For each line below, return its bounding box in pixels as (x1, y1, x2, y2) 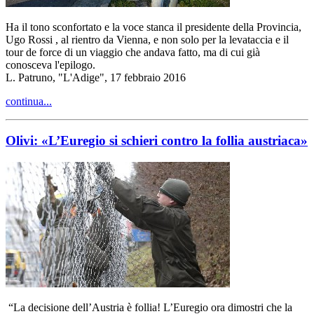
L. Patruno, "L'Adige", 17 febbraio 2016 (6, 71, 186, 83)
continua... (6, 95, 52, 107)
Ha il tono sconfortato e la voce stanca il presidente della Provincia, (6, 20, 301, 33)
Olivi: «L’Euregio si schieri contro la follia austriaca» (6, 133, 308, 149)
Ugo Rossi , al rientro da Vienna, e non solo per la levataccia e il (6, 33, 289, 46)
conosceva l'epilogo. (6, 58, 95, 71)
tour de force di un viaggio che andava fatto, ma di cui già (6, 46, 260, 58)
